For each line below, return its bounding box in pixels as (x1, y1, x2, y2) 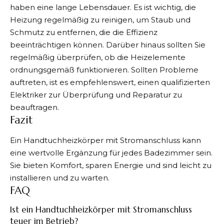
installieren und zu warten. (10, 172, 109, 182)
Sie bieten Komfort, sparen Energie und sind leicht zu (10, 160, 211, 170)
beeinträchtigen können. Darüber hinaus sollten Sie (10, 40, 205, 49)
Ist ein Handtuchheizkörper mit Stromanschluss (10, 204, 192, 215)
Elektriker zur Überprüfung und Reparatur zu (10, 90, 182, 99)
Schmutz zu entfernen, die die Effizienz (10, 27, 157, 37)
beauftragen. (10, 102, 59, 112)
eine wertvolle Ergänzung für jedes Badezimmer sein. (10, 147, 212, 157)
